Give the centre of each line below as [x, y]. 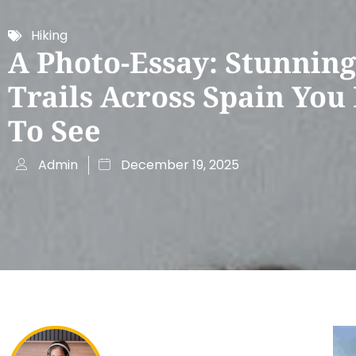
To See [54, 131]
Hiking [49, 36]
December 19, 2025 [180, 165]
